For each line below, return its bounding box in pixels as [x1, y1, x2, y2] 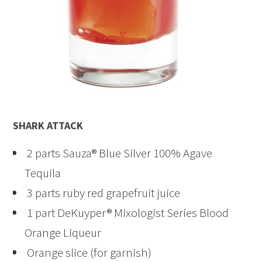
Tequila [25, 165, 61, 181]
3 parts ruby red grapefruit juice [25, 185, 181, 201]
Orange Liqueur [25, 225, 102, 241]
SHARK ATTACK [13, 119, 84, 133]
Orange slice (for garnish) [25, 244, 152, 261]
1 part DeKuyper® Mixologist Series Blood [25, 205, 229, 221]
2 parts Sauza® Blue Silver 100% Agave [25, 145, 213, 161]
